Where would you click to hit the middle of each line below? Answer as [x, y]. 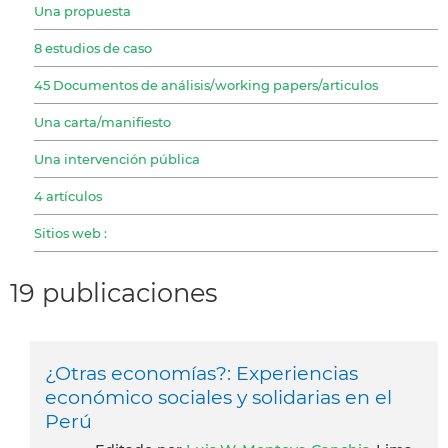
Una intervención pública [117, 158]
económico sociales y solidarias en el [218, 396]
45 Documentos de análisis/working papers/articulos [206, 84]
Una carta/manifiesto [102, 121]
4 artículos [68, 195]
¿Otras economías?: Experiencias [201, 372]
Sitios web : [70, 232]
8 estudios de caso [93, 47]
